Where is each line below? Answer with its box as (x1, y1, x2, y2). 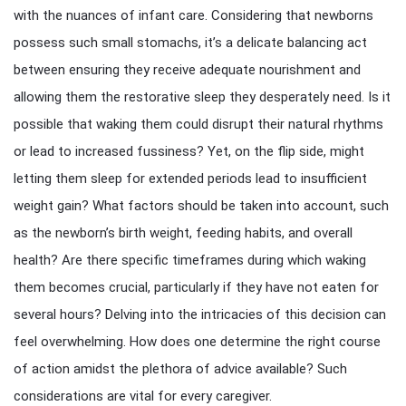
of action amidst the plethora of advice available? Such (14, 361, 347, 377)
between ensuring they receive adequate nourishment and (14, 62, 361, 78)
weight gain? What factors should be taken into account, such (14, 198, 389, 214)
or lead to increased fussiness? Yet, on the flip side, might (14, 143, 364, 159)
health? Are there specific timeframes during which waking (14, 252, 366, 268)
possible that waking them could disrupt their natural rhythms (14, 116, 383, 132)
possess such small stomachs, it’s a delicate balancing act (14, 34, 367, 51)
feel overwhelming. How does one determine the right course (14, 333, 381, 350)
